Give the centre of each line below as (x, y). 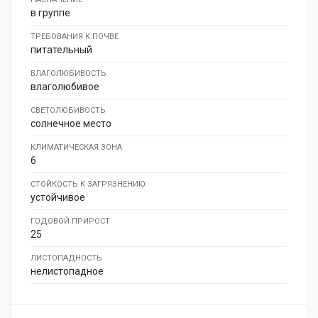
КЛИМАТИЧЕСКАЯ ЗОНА (76, 147)
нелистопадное (67, 271)
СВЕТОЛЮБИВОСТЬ (68, 110)
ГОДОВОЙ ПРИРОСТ (70, 221)
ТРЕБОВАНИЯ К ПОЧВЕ (75, 37)
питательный (61, 50)
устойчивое (58, 197)
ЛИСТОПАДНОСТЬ (66, 258)
